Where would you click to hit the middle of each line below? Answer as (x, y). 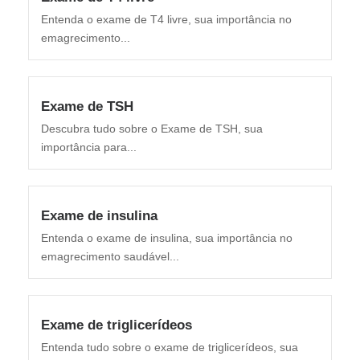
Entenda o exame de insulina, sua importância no (167, 238)
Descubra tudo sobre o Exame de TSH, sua (152, 129)
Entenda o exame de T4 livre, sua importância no (166, 20)
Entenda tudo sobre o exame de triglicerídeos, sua (170, 348)
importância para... (89, 147)
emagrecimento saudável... (110, 257)
